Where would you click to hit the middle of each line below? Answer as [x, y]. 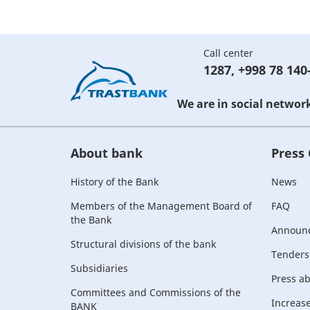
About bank [107, 153]
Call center [228, 53]
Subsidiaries [99, 268]
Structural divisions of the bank [143, 244]
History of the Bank [115, 182]
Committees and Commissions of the [156, 292]
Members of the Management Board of [161, 206]
